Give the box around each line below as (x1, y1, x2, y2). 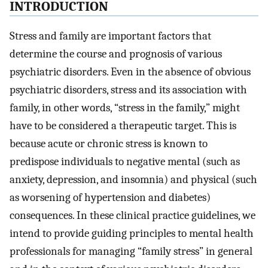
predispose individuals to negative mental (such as (10, 155, 240, 169)
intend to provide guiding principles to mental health (10, 227, 254, 240)
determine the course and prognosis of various (10, 47, 222, 61)
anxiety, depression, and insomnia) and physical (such (10, 173, 257, 187)
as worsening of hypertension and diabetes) (10, 191, 211, 205)
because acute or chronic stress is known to (10, 137, 208, 151)
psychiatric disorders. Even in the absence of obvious (10, 65, 251, 79)
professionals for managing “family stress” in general (10, 245, 252, 258)
